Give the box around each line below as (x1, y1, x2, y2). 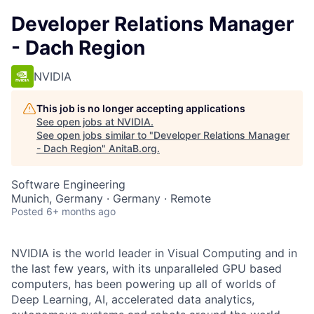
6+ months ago (46, 205, 116, 217)
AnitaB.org (109, 142, 157, 154)
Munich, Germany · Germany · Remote (11, 191, 211, 205)
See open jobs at (36, 116, 117, 128)
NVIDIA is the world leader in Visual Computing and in (11, 246, 297, 260)
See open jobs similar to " (36, 129, 153, 141)
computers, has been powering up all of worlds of (11, 277, 276, 291)
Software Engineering (11, 177, 125, 191)
